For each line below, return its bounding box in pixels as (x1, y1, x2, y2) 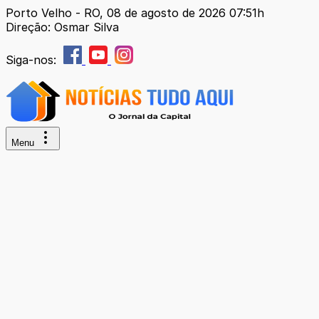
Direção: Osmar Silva (6, 20, 119, 34)
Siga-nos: (6, 53, 60, 67)
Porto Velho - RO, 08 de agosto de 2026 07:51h (6, 6, 264, 20)
